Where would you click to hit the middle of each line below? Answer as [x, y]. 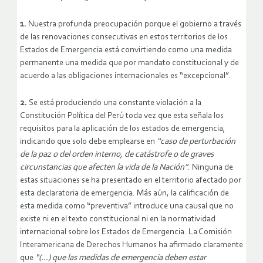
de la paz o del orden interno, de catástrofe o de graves [117, 154]
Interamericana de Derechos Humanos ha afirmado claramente [131, 245]
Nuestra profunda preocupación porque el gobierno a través [134, 24]
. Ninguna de [210, 167]
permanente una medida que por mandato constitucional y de [129, 63]
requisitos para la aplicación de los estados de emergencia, [123, 129]
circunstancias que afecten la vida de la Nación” [104, 167]
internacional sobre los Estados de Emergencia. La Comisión [126, 232]
